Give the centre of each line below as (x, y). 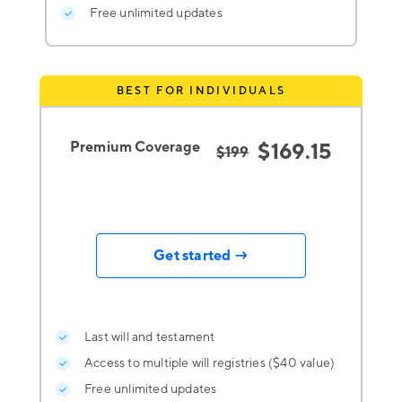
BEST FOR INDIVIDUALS (201, 91)
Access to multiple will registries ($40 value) (210, 364)
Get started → (201, 256)
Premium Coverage (135, 148)
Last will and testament (150, 338)
